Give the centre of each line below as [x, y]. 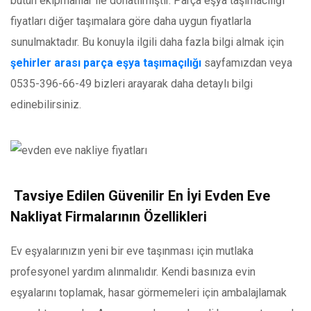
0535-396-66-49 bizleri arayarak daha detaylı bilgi [132, 84]
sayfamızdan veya [247, 63]
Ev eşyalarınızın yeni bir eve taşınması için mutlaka [132, 251]
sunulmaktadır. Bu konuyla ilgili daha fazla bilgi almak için [147, 42]
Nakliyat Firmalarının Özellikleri [109, 216]
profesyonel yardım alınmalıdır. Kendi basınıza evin [133, 271]
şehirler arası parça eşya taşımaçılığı [106, 63]
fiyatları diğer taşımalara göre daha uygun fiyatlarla [131, 22]
